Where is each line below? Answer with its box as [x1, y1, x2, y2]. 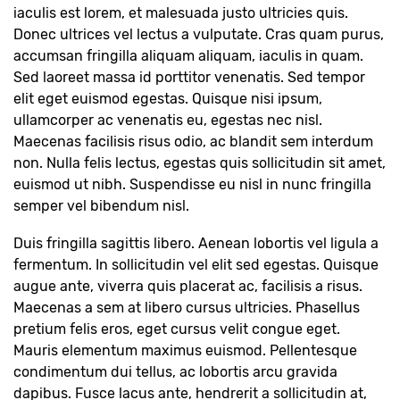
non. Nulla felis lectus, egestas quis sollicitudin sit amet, [13, 154, 386, 171]
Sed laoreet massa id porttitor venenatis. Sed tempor [13, 69, 365, 86]
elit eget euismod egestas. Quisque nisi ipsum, [13, 90, 322, 107]
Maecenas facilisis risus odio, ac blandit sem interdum [13, 133, 373, 150]
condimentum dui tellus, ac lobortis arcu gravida [13, 363, 337, 380]
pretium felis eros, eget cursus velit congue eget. [13, 321, 340, 337]
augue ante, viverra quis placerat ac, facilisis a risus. [13, 278, 362, 295]
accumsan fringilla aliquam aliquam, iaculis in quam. [13, 47, 363, 64]
